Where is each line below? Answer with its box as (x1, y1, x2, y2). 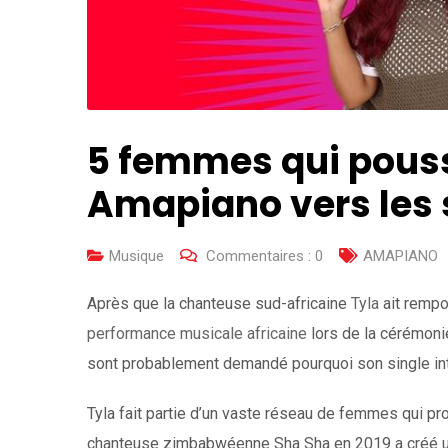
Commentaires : (202, 247, 315, 266)
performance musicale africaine (87, 324, 307, 344)
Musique (109, 247, 164, 266)
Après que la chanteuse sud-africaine (87, 294, 351, 314)
